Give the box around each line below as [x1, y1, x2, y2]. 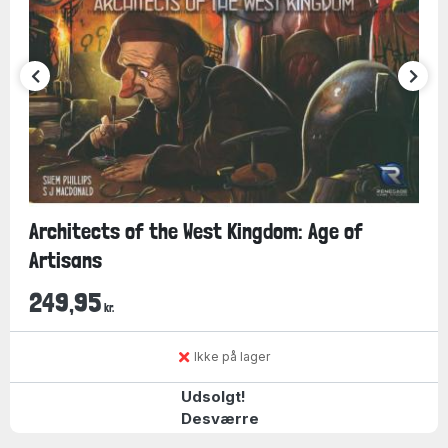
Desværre [180, 409, 259, 428]
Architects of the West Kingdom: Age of [28, 217, 363, 244]
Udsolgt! [180, 387, 246, 406]
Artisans [28, 246, 102, 273]
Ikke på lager [193, 349, 270, 364]
